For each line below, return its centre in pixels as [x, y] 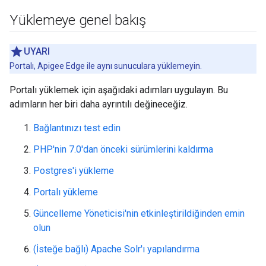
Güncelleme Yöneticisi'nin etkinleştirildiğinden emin [139, 213]
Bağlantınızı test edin [77, 128]
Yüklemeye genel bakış [78, 20]
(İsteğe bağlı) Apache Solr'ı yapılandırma [116, 249]
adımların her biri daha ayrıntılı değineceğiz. [99, 104]
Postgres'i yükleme [74, 171]
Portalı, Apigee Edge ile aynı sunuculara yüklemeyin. [106, 66]
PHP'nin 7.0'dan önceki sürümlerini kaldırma [123, 149]
